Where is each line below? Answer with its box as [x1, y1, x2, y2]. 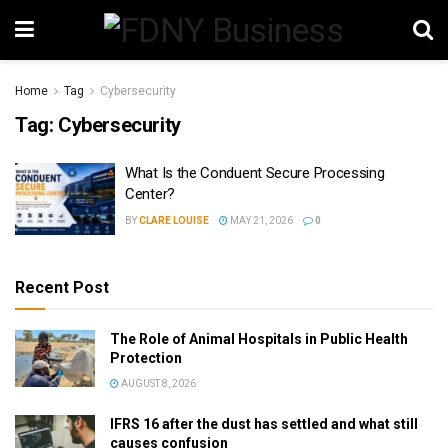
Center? [125, 185, 175, 203]
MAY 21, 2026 [228, 215, 293, 226]
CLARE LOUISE [139, 215, 209, 226]
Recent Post [15, 277, 109, 297]
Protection [110, 349, 182, 366]
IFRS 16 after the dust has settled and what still [110, 415, 418, 432]
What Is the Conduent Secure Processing [125, 164, 385, 182]
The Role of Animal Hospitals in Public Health [110, 330, 408, 347]
